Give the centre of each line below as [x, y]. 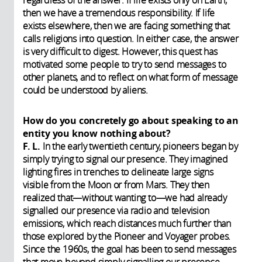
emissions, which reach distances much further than [127, 224]
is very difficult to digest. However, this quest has [120, 52]
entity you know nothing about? [97, 134]
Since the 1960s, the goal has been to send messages [130, 249]
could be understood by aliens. [86, 90]
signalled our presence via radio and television [116, 211]
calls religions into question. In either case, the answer [131, 39]
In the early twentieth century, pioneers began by [140, 146]
